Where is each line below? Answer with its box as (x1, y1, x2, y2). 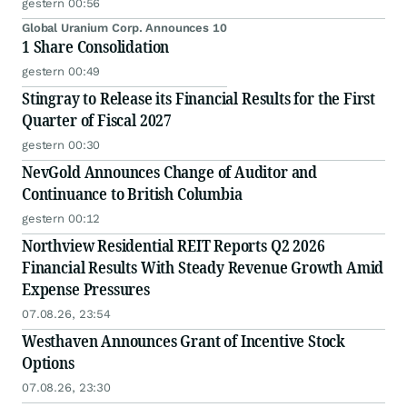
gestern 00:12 (22, 212, 101, 226)
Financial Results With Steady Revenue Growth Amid (22, 256, 384, 279)
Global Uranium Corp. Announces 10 (22, 21, 227, 35)
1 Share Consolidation (22, 35, 170, 58)
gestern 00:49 (22, 65, 101, 79)
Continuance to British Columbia (22, 183, 243, 205)
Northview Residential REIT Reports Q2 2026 (22, 234, 325, 257)
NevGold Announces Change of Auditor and (22, 161, 317, 184)
